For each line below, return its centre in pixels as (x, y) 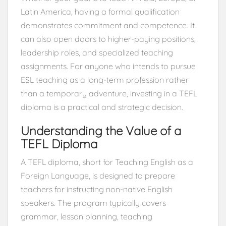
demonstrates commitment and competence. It (108, 25)
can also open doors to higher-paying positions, (108, 39)
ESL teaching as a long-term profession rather (105, 79)
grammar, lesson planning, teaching (87, 216)
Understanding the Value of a (101, 130)
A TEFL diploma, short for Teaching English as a (107, 162)
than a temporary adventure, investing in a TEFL (109, 93)
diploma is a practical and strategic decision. (102, 107)
